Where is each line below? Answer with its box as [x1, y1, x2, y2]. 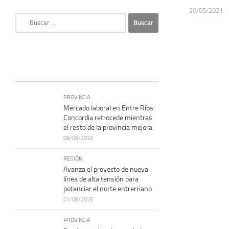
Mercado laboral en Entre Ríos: [63, 103, 155, 112]
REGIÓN [63, 154, 82, 162]
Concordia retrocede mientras [63, 113, 152, 122]
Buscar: [15, 13, 37, 22]
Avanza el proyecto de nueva [63, 165, 148, 174]
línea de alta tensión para [63, 174, 139, 184]
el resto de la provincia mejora [63, 123, 152, 132]
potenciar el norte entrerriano [63, 184, 152, 193]
